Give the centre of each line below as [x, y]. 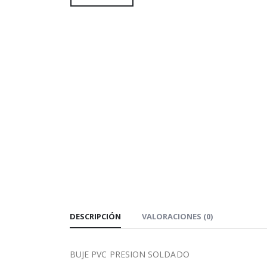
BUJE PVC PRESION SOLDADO [130, 254]
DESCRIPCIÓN [95, 216]
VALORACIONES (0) [177, 216]
